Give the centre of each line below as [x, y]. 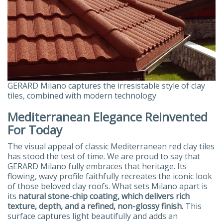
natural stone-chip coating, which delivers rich [104, 196]
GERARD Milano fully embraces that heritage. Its [97, 167]
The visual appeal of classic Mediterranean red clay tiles [111, 147]
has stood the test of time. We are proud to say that [104, 157]
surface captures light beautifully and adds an [93, 216]
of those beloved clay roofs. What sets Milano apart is [108, 186]
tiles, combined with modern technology [82, 96]
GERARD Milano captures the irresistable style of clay [106, 86]
